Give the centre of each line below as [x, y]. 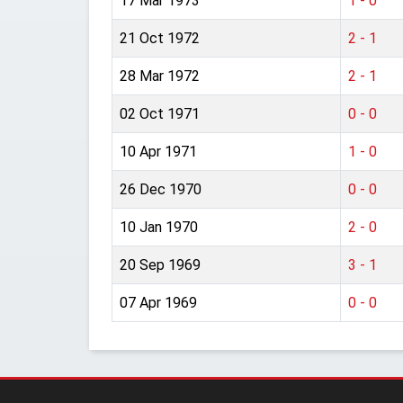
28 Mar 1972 [160, 76]
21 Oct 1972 [160, 38]
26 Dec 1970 [161, 189]
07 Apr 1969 [158, 303]
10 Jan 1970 [159, 227]
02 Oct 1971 [160, 114]
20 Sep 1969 [160, 265]
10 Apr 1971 [158, 152]
